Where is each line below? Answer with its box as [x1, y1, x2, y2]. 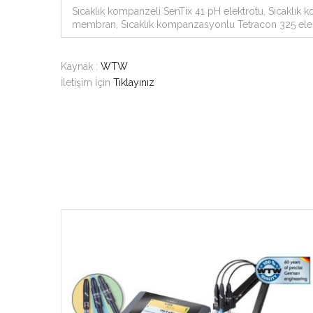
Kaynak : [61, 61, 101, 72]
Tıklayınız [113, 77, 154, 88]
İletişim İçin [61, 77, 113, 88]
